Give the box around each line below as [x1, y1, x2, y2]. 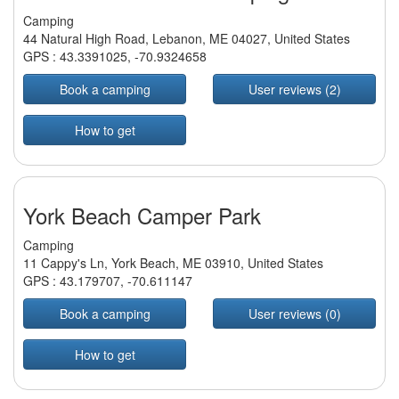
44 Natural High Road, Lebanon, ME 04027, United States [23, 29, 350, 48]
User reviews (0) [248, 305, 341, 323]
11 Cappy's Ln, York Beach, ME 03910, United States [23, 254, 323, 273]
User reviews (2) [248, 80, 341, 99]
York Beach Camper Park [23, 199, 261, 232]
